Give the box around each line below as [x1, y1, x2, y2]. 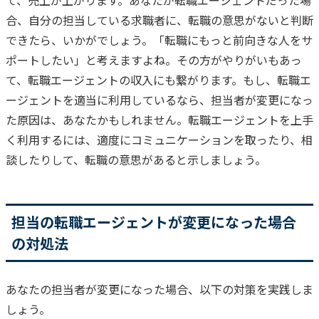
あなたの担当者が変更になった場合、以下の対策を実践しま [6, 280, 313, 298]
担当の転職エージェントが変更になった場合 [11, 211, 296, 232]
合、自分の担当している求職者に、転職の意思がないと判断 [6, 11, 313, 28]
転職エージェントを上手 [188, 110, 313, 128]
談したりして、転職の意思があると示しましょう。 [6, 150, 266, 168]
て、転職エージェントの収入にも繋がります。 [6, 70, 243, 88]
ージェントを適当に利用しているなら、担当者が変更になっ [6, 90, 313, 108]
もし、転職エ [243, 70, 311, 88]
